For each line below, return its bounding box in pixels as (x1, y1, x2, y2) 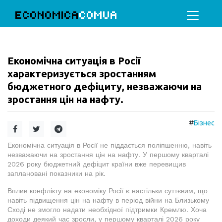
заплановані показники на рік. (7, 169, 106, 177)
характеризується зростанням (7, 68, 156, 79)
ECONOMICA (15, 8, 79, 22)
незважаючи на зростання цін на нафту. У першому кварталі (7, 151, 209, 159)
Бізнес (194, 119, 215, 127)
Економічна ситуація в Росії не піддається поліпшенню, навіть (7, 141, 212, 149)
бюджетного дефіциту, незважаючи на (7, 81, 202, 92)
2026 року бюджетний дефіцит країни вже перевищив (7, 160, 186, 168)
